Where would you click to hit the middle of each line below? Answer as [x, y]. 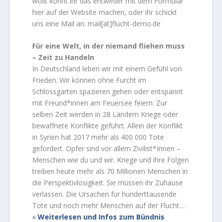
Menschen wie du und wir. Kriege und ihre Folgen [111, 160]
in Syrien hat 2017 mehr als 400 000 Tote [98, 137]
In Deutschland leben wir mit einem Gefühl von [107, 69]
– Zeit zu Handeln [63, 57]
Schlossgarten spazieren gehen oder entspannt [108, 92]
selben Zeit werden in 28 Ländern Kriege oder [105, 114]
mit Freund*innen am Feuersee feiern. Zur [100, 103]
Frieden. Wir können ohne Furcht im [89, 80]
